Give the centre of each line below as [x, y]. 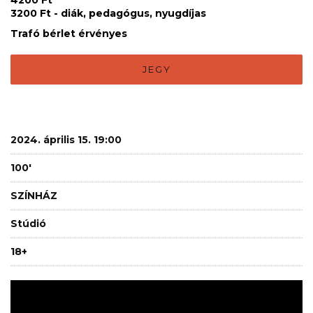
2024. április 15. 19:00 [66, 139]
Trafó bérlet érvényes [69, 33]
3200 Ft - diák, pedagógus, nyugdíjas [108, 13]
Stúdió [28, 223]
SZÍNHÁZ [34, 195]
